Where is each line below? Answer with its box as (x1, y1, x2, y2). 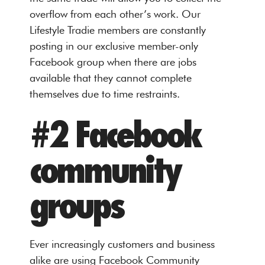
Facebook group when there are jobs (30, 55, 196, 68)
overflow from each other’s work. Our (30, 7, 201, 20)
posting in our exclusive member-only (30, 39, 198, 52)
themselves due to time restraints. (30, 87, 180, 100)
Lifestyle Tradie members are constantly (30, 23, 206, 36)
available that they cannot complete (30, 71, 192, 84)
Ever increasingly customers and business (30, 237, 215, 250)
